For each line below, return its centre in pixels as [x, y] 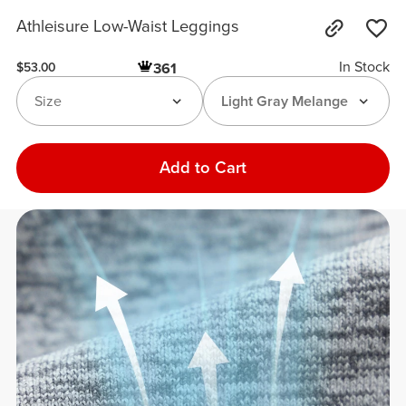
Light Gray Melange [284, 101]
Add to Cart [203, 167]
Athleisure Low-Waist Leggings [128, 27]
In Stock [364, 68]
